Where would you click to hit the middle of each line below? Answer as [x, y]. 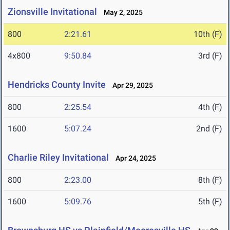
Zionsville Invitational [52, 12]
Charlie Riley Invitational [58, 158]
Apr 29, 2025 [130, 85]
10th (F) [208, 34]
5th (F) [210, 202]
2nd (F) [209, 129]
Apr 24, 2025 [133, 158]
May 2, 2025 [121, 13]
